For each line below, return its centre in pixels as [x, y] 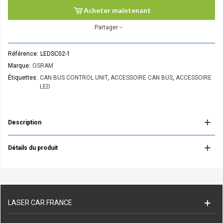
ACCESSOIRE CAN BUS [142, 78]
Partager [106, 27]
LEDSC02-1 [55, 54]
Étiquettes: [23, 78]
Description [25, 122]
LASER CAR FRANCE [40, 203]
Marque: [19, 66]
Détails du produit [33, 148]
